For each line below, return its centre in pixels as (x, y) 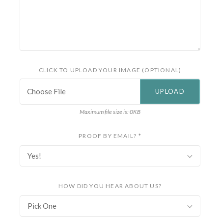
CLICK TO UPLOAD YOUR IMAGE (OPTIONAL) (110, 70)
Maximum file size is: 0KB (110, 112)
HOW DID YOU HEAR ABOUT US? (110, 186)
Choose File (46, 92)
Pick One (42, 206)
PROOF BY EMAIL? (109, 136)
